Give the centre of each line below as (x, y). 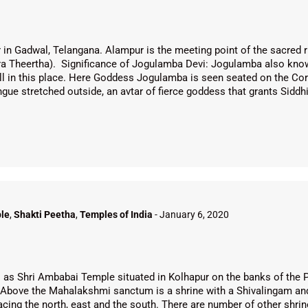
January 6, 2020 (194, 214)
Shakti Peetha (45, 214)
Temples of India (116, 214)
